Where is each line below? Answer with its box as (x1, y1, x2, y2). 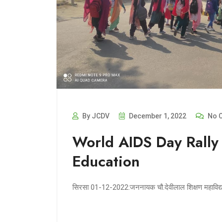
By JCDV (81, 111, 110, 120)
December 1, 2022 (127, 111, 186, 120)
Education (72, 150, 140, 172)
